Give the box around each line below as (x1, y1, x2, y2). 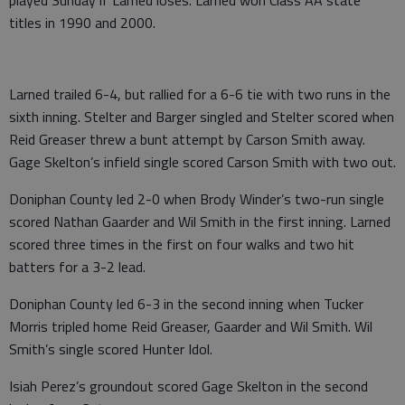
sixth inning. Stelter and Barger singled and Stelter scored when (9, 105, 394, 127)
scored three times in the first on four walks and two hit (9, 232, 354, 255)
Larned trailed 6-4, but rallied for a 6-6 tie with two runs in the (9, 82, 391, 105)
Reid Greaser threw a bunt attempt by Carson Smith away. (9, 127, 365, 150)
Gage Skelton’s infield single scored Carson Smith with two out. (9, 150, 396, 173)
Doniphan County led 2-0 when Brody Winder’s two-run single (9, 187, 384, 210)
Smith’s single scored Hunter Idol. (9, 337, 212, 360)
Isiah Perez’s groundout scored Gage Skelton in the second (9, 374, 368, 397)
